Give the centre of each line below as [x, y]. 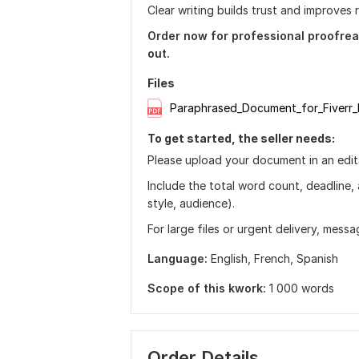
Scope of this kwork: [207, 288]
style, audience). [191, 204]
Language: [177, 259]
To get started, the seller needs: [241, 139]
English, [232, 259]
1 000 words [302, 288]
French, [275, 259]
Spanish [317, 259]
